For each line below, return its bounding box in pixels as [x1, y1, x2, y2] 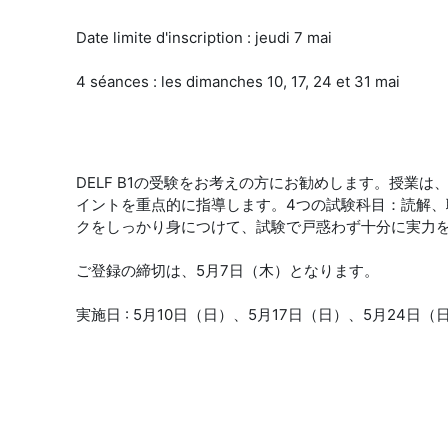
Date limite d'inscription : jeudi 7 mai [76, 28, 332, 47]
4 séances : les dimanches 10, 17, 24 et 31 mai [76, 72, 400, 91]
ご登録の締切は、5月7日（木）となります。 [76, 261, 379, 280]
